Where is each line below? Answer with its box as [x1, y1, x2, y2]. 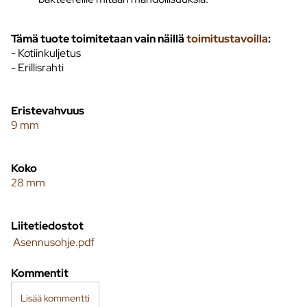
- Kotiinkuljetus [11, 45, 81, 60]
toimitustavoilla [186, 31, 268, 46]
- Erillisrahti [11, 60, 64, 75]
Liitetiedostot [11, 218, 84, 233]
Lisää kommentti [20, 291, 90, 304]
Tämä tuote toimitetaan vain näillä [11, 31, 186, 46]
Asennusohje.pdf [13, 234, 95, 249]
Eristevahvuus [11, 103, 84, 118]
